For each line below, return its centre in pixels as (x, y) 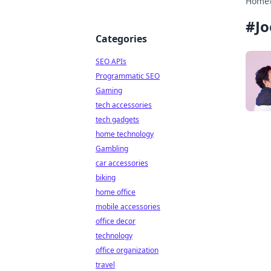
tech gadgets (117, 119)
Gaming (109, 90)
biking (106, 178)
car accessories (122, 163)
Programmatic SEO (128, 76)
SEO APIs (111, 61)
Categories (121, 39)
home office (116, 192)
